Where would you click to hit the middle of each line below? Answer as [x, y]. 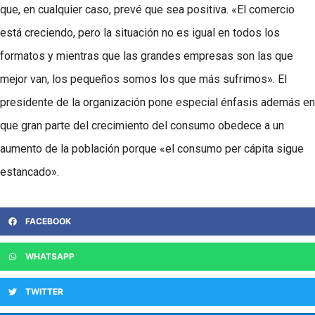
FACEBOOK [48, 221]
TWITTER [44, 291]
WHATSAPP [50, 256]
